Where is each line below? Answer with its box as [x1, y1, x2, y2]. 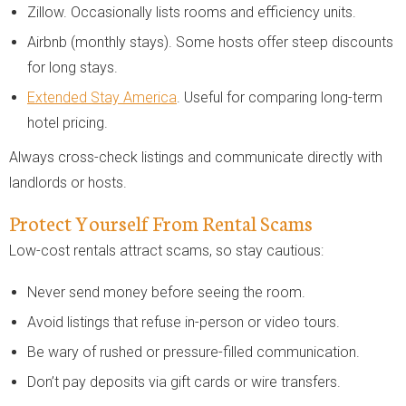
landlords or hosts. [9, 173, 127, 191]
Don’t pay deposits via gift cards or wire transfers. [27, 372, 341, 391]
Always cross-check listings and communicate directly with [9, 148, 382, 166]
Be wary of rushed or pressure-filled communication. [27, 343, 360, 361]
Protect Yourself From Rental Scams [9, 208, 313, 237]
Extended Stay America [27, 88, 177, 106]
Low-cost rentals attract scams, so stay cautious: [9, 241, 324, 259]
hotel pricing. [27, 113, 108, 131]
